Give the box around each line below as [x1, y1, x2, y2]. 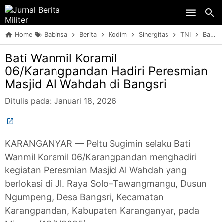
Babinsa [44, 31, 67, 38]
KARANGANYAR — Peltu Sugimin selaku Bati [5, 138, 190, 149]
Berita [79, 31, 97, 38]
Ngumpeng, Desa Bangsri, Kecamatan [5, 192, 164, 202]
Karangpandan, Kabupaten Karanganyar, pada [5, 205, 199, 216]
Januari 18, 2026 [54, 96, 116, 106]
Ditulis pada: [5, 96, 54, 106]
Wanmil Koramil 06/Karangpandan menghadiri [5, 152, 197, 162]
